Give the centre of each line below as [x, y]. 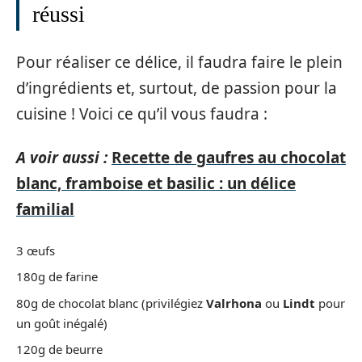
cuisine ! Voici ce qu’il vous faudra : [142, 114]
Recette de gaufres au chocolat [229, 158]
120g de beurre [59, 349]
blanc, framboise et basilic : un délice [156, 183]
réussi [59, 14]
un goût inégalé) [62, 323]
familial [45, 209]
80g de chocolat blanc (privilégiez [111, 303]
